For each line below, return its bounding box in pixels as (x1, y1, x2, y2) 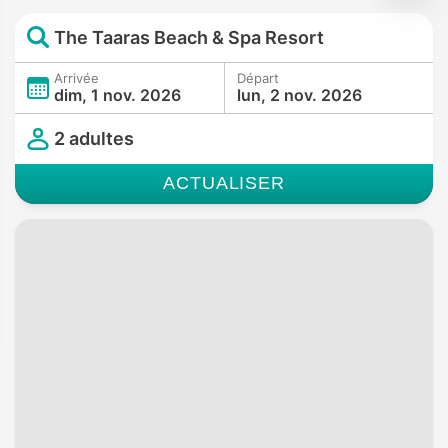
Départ (237, 69, 279, 86)
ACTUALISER (163, 172, 285, 193)
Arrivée (54, 69, 99, 86)
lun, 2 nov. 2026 (237, 84, 362, 105)
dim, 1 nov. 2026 (54, 84, 181, 105)
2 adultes (54, 128, 134, 150)
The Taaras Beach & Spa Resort (54, 26, 324, 48)
